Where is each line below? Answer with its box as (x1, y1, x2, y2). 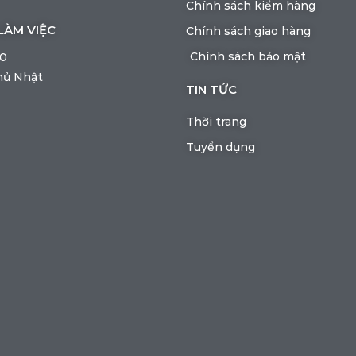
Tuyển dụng (186, 139, 255, 154)
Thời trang (186, 114, 246, 129)
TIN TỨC (186, 81, 237, 97)
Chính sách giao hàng (186, 23, 311, 38)
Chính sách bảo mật (190, 48, 306, 64)
